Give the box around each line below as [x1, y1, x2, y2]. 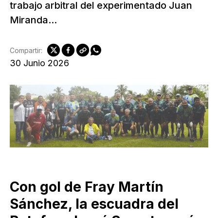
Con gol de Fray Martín [10, 179, 163, 196]
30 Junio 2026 [10, 58, 69, 68]
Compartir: [10, 46, 42, 54]
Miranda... [10, 14, 57, 26]
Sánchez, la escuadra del [10, 196, 179, 213]
